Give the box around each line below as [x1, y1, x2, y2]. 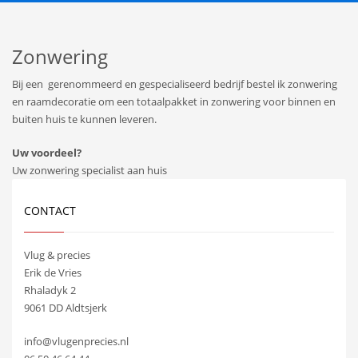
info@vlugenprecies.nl [24, 333, 129, 348]
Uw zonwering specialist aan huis [12, 162, 167, 177]
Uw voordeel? [12, 145, 82, 160]
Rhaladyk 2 [24, 282, 76, 297]
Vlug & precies [24, 247, 90, 262]
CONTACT [24, 202, 76, 218]
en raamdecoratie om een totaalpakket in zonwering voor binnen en [12, 93, 336, 109]
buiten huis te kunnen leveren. [12, 111, 157, 126]
